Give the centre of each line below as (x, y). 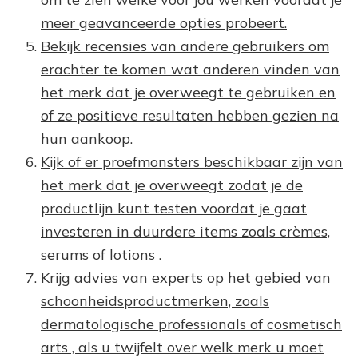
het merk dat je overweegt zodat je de (172, 185)
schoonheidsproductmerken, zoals (155, 300)
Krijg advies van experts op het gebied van (186, 277)
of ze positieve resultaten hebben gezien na (190, 115)
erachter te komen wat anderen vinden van (190, 69)
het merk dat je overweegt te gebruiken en (188, 92)
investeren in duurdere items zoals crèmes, (185, 231)
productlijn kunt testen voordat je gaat (174, 208)
